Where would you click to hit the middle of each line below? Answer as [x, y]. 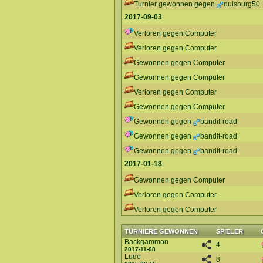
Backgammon [146, 242]
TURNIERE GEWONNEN [161, 231]
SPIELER [230, 231]
